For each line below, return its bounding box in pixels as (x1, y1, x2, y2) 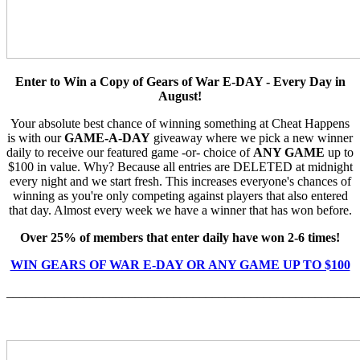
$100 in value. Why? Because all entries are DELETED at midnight (7, 160, 353, 174)
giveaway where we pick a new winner (150, 131, 353, 145)
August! (158, 89, 202, 104)
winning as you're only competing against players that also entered (12, 189, 348, 203)
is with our (7, 131, 64, 145)
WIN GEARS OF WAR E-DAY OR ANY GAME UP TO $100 (10, 258, 350, 272)
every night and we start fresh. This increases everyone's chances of (9, 174, 351, 189)
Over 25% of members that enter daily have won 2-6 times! (20, 231, 340, 245)
